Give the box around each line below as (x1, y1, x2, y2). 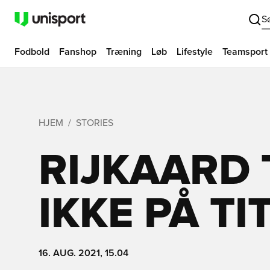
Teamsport (222, 47, 268, 57)
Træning (106, 47, 142, 57)
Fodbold (14, 47, 49, 57)
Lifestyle (177, 47, 213, 57)
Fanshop (59, 47, 96, 57)
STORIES (76, 118, 113, 128)
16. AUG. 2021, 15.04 (39, 248, 128, 258)
